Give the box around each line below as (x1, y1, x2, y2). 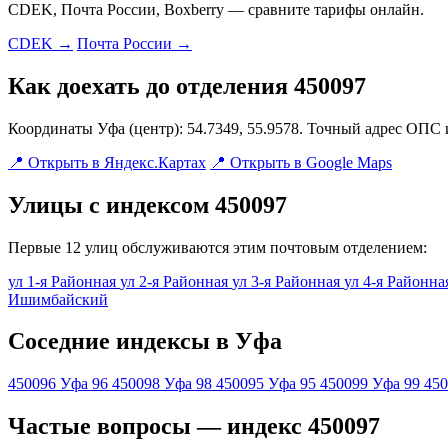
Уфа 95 (268, 375, 316, 393)
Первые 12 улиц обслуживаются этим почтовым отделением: (8, 238, 427, 256)
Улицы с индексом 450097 (8, 191, 287, 218)
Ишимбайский (8, 290, 108, 308)
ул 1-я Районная (8, 272, 120, 290)
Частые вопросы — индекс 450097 (8, 413, 380, 440)
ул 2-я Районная (120, 272, 232, 290)
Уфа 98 (164, 375, 212, 393)
